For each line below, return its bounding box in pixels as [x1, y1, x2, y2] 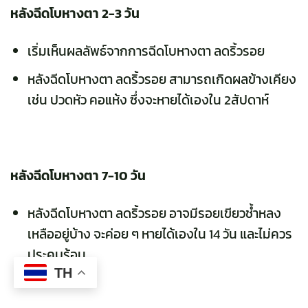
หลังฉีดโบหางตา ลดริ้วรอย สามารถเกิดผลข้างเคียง [27, 69, 296, 90]
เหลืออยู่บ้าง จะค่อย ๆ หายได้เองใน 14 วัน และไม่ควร [27, 224, 292, 245]
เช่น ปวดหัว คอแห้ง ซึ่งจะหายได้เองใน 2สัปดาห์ [27, 90, 269, 111]
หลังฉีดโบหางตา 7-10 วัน [10, 166, 146, 186]
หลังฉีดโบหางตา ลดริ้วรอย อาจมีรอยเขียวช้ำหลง [27, 203, 281, 224]
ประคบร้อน [27, 245, 86, 265]
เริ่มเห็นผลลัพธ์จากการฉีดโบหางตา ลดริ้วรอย [27, 41, 265, 61]
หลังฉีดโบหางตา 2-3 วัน [10, 3, 140, 23]
